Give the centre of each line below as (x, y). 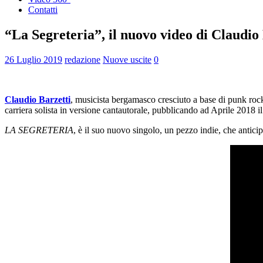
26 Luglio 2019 (33, 59)
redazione (82, 59)
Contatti (43, 10)
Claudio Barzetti (38, 99)
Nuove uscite (127, 59)
